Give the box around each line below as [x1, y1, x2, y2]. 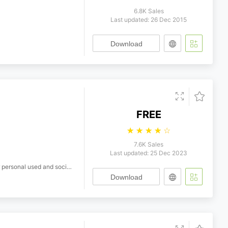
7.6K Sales [134, 140, 163, 148]
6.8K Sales [133, 7, 164, 15]
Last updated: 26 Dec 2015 [110, 16, 187, 23]
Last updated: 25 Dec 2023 [110, 149, 187, 157]
